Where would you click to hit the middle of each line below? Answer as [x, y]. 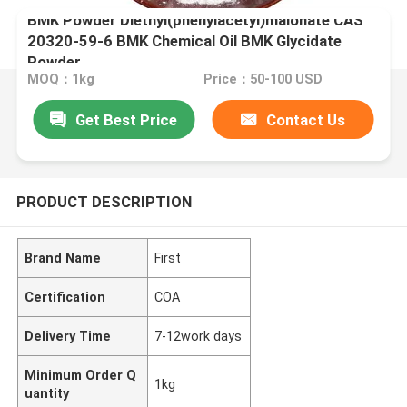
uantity [47, 393]
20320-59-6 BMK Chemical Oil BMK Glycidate [185, 40]
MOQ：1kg [61, 79]
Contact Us [306, 119]
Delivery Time [68, 336]
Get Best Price [127, 119]
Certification [65, 297]
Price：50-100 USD [263, 79]
